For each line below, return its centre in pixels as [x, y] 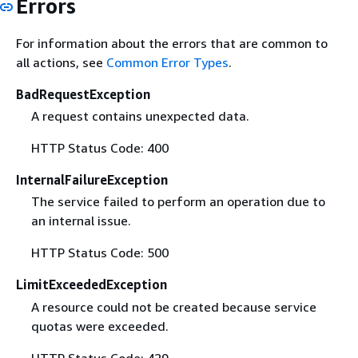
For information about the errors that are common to [172, 44]
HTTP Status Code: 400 [99, 148]
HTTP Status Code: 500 [99, 253]
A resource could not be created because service [173, 306]
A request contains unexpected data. [140, 116]
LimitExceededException [91, 285]
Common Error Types [167, 63]
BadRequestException [83, 95]
